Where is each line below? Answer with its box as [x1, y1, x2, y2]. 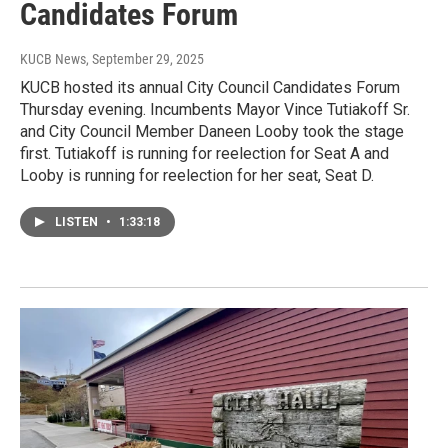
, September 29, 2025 [86, 51, 204, 68]
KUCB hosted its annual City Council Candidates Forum [20, 78, 400, 98]
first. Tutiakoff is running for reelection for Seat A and [20, 144, 389, 164]
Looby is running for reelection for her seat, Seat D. [20, 166, 374, 186]
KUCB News [20, 51, 86, 68]
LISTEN [55, 215, 101, 230]
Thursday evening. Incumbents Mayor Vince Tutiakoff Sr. [20, 100, 410, 120]
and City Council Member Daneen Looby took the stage [20, 122, 404, 142]
